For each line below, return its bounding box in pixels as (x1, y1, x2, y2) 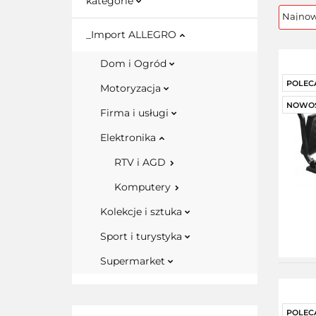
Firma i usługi (100, 107, 171, 119)
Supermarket (100, 255, 168, 267)
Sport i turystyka (100, 230, 185, 243)
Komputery (114, 181, 174, 193)
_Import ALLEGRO (86, 28, 179, 41)
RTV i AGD (114, 156, 169, 169)
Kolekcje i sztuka (100, 205, 185, 218)
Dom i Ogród (100, 57, 169, 70)
